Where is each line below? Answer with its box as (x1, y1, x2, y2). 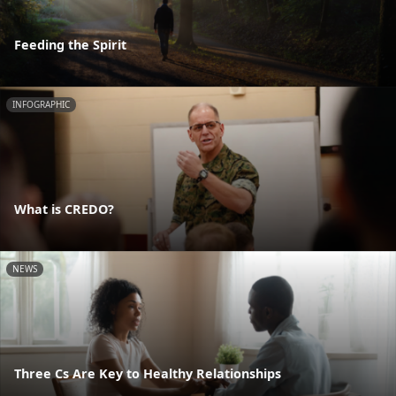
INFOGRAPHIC (12, 97, 70, 110)
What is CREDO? (14, 201, 114, 218)
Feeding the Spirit (14, 35, 126, 53)
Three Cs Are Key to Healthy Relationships (14, 365, 281, 383)
